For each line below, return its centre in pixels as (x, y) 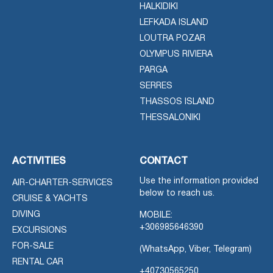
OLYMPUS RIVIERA (176, 55)
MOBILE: (156, 215)
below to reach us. (177, 193)
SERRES (156, 86)
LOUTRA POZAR (172, 39)
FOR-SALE (33, 246)
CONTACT (164, 161)
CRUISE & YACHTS (50, 199)
